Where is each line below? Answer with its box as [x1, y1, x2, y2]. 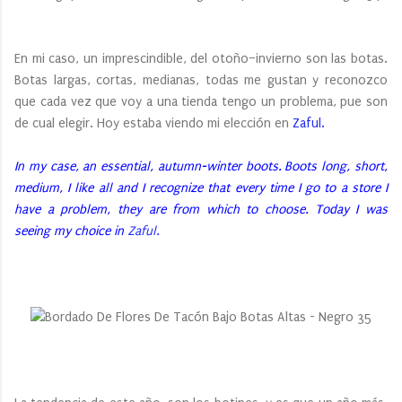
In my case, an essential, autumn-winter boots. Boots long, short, [14, 158, 388, 174]
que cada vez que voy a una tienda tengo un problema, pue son [14, 93, 388, 109]
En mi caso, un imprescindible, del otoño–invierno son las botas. [14, 50, 388, 66]
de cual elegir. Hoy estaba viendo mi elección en [14, 115, 293, 131]
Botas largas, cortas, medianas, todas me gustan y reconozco [14, 72, 388, 88]
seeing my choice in [14, 223, 127, 239]
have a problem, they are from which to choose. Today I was [14, 201, 388, 217]
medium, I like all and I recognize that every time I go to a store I [14, 179, 388, 196]
